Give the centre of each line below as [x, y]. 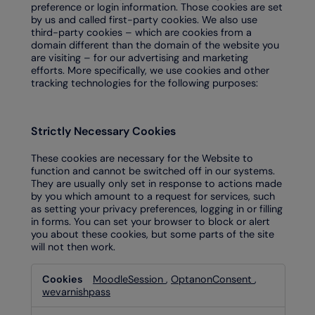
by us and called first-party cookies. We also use [144, 19]
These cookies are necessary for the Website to [142, 159]
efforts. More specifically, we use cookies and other [150, 70]
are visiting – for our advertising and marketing [140, 57]
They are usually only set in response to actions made [156, 184]
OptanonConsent [213, 279]
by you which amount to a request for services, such [153, 197]
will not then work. [73, 247]
